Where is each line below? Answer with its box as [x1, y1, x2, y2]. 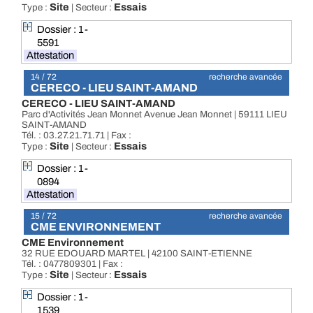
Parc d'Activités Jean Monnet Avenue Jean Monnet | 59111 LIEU [22, 109, 287, 119]
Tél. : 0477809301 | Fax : [22, 259, 123, 269]
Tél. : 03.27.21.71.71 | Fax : [22, 130, 131, 140]
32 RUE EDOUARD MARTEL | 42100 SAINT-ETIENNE [22, 248, 252, 259]
